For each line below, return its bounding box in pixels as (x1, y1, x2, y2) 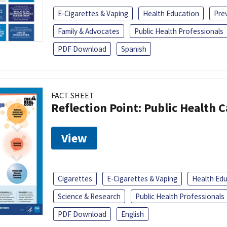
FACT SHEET (51, 90, 94, 101)
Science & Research (58, 192, 121, 202)
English (121, 209, 144, 219)
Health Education (143, 9, 199, 19)
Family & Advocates (58, 26, 120, 36)
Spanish (121, 44, 146, 54)
